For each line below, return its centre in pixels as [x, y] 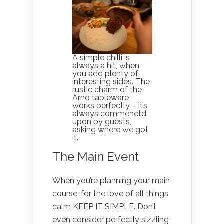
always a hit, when [106, 65]
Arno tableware [101, 97]
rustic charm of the [107, 89]
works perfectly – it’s [110, 105]
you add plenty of [105, 73]
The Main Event [96, 156]
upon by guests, [102, 121]
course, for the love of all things [110, 193]
